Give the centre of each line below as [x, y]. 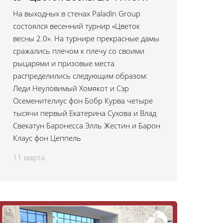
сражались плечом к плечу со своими [79, 51]
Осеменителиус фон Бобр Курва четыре [83, 101]
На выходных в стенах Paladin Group [77, 13]
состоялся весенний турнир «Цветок [76, 26]
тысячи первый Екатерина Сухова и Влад [85, 113]
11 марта [29, 157]
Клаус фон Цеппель [47, 138]
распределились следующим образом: [80, 76]
